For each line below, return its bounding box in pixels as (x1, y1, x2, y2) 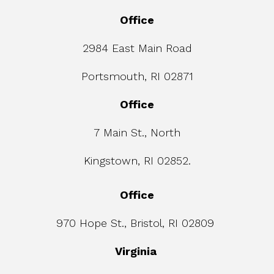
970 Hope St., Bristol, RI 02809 (56, 217, 218, 230)
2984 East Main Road (82, 42, 192, 55)
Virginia (114, 245, 160, 258)
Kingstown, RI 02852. (83, 154, 191, 168)
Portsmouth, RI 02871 (81, 70, 193, 83)
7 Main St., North (94, 126, 180, 139)
